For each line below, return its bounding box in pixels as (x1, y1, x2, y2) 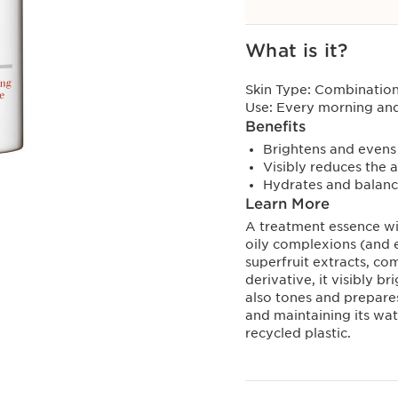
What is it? (245, 40, 348, 61)
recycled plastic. (245, 326, 351, 340)
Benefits (245, 118, 306, 135)
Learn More (245, 195, 330, 212)
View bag (244, 17, 265, 29)
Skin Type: (245, 83, 314, 97)
